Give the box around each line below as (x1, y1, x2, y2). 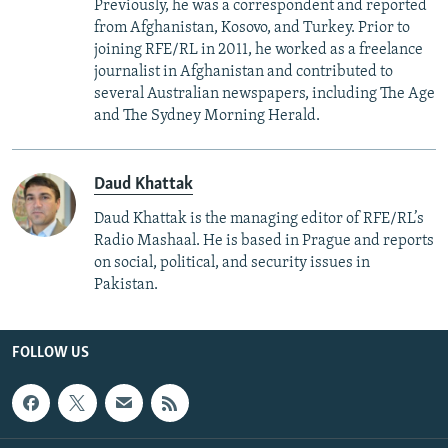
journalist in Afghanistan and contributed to (94, 63, 393, 80)
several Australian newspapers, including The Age (94, 85, 435, 102)
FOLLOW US (12, 344, 89, 361)
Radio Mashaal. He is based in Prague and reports (94, 232, 434, 249)
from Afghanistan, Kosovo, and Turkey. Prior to (94, 19, 410, 36)
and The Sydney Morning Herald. (94, 107, 320, 124)
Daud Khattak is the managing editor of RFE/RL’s (94, 210, 424, 227)
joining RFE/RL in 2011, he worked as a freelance (94, 41, 423, 58)
